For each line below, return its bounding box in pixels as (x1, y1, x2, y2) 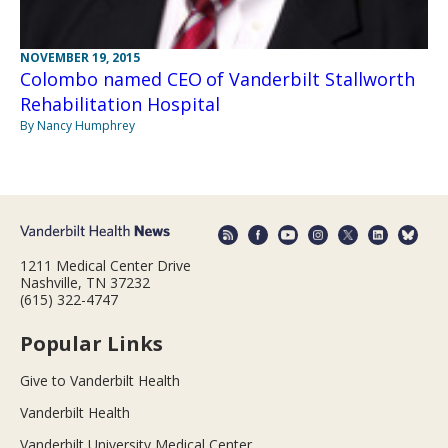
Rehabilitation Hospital (20, 92, 220, 117)
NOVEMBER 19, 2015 (20, 49, 140, 67)
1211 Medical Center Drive (20, 255, 191, 275)
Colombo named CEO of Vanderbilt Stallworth (20, 67, 415, 92)
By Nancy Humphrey (20, 117, 135, 135)
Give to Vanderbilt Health (20, 370, 180, 390)
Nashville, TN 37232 (20, 272, 150, 292)
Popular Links (20, 329, 163, 357)
